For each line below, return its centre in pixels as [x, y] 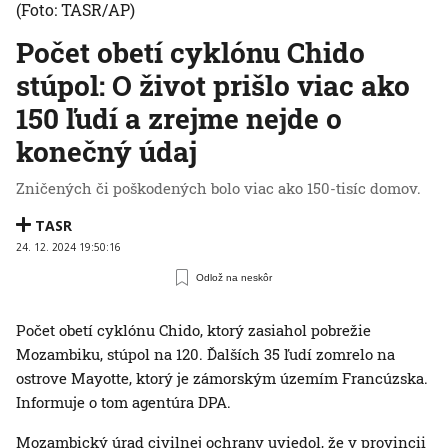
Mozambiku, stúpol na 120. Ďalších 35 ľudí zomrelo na [205, 353]
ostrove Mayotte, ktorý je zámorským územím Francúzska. [222, 377]
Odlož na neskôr [234, 277]
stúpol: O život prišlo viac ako [213, 85]
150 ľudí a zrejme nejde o [179, 118]
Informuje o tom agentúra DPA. [123, 401]
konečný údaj [106, 151]
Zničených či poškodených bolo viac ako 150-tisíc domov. [218, 187]
